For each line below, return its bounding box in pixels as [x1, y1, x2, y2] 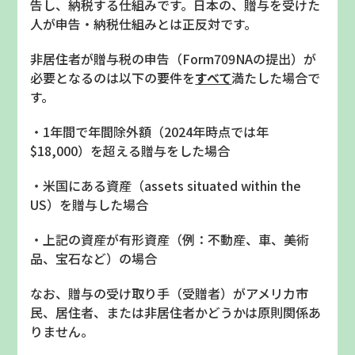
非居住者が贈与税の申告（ [30, 49, 183, 69]
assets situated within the [144, 176, 302, 196]
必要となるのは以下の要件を [30, 68, 196, 88]
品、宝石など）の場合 [30, 249, 158, 269]
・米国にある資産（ [30, 176, 145, 196]
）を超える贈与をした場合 [78, 141, 231, 161]
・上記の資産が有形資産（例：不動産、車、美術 [30, 230, 310, 250]
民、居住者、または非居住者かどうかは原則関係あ [30, 303, 322, 323]
